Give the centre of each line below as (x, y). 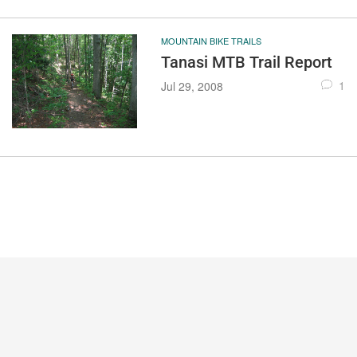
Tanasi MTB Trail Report (246, 63)
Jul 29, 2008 (192, 86)
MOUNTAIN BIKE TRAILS (211, 41)
